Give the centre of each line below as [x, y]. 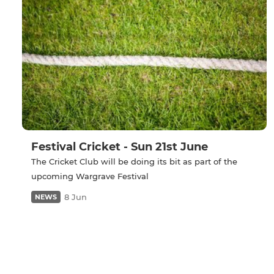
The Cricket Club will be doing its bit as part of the [134, 162]
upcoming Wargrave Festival [90, 176]
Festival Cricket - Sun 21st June [120, 147]
